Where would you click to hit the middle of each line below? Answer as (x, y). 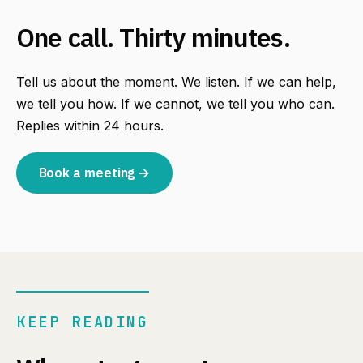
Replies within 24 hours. (90, 125)
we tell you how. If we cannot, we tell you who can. (175, 103)
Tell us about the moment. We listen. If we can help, (176, 81)
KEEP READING (83, 322)
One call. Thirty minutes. (153, 37)
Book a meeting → (94, 173)
